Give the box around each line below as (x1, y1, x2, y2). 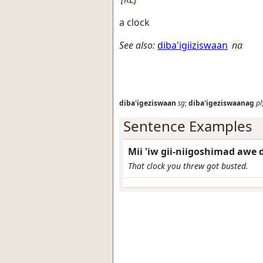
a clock (119, 15, 150, 29)
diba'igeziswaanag (188, 97, 254, 108)
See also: (119, 38, 155, 52)
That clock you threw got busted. (128, 160, 248, 171)
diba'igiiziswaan (157, 38, 228, 52)
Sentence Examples (123, 116, 252, 136)
